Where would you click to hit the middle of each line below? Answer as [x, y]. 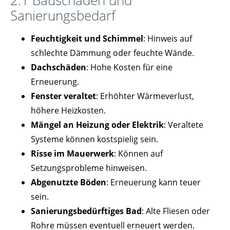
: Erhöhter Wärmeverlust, [145, 96]
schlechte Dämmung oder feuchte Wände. [112, 53]
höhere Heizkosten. [68, 110]
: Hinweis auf [168, 38]
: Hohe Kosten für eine [129, 67]
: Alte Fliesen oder [176, 211]
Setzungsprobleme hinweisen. [89, 168]
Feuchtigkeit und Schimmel [87, 38]
